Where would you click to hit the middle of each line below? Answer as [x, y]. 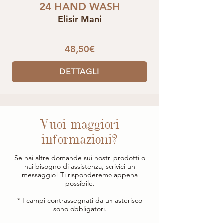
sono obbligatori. [80, 208]
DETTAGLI [79, 71]
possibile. [80, 183]
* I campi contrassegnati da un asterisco [80, 200]
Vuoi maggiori [80, 125]
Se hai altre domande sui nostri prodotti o [80, 158]
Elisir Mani [80, 19]
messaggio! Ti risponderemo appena [80, 174]
